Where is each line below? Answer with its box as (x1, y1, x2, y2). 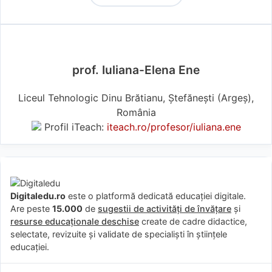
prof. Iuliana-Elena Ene (72, 63, 200, 78)
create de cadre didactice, (139, 216, 247, 227)
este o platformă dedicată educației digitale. (66, 191, 246, 202)
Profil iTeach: (41, 121, 107, 134)
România (116, 106, 156, 119)
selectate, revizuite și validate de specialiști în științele (10, 229, 227, 240)
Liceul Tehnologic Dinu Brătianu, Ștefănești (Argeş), (18, 92, 254, 104)
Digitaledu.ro (10, 191, 66, 202)
